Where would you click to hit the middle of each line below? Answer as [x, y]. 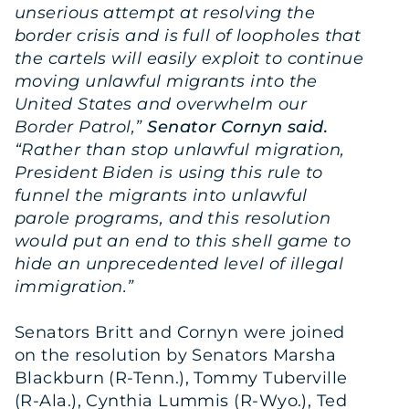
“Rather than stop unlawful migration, [180, 149]
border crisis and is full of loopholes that [188, 35]
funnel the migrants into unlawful [161, 195]
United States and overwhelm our [161, 104]
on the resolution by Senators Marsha [176, 355]
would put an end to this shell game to [183, 241]
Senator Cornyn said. [238, 126]
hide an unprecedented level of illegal [179, 263]
